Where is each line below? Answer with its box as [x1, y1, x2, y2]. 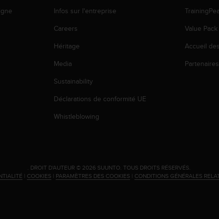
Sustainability [53, 76, 93, 86]
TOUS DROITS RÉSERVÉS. [123, 163, 192, 172]
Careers [53, 23, 78, 33]
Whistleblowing [53, 111, 99, 121]
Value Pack [185, 23, 218, 33]
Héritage [53, 41, 80, 51]
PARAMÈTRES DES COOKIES [56, 171, 130, 180]
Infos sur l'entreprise [53, 5, 116, 16]
